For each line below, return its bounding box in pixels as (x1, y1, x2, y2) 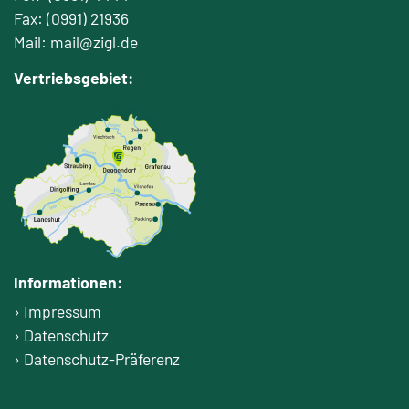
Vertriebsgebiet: (14, 67, 133, 88)
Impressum (24, 300, 101, 321)
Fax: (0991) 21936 (14, 7, 129, 28)
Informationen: (14, 271, 122, 292)
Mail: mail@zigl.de (14, 31, 138, 52)
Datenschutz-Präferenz (24, 348, 180, 369)
